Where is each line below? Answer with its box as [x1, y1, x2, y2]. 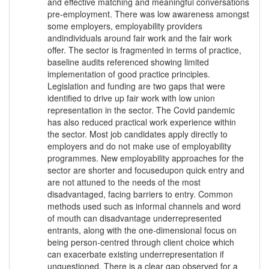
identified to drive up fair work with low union [47, 92, 215, 104]
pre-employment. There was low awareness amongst [47, 8, 249, 20]
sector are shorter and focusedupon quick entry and [47, 164, 244, 177]
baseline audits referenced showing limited [47, 56, 209, 68]
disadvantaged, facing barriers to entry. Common [47, 188, 233, 201]
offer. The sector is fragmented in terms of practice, [47, 44, 241, 56]
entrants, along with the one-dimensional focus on [47, 224, 237, 237]
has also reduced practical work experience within [47, 116, 236, 128]
